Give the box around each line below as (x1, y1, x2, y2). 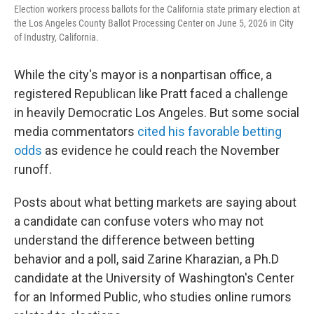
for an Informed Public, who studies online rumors (14, 289, 292, 305)
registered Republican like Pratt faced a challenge (14, 86, 288, 102)
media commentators (14, 124, 135, 139)
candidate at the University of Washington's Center (14, 271, 294, 286)
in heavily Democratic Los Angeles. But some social (14, 105, 299, 121)
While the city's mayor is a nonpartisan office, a (14, 67, 272, 83)
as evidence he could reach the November (42, 143, 280, 158)
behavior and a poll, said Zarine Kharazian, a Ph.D (14, 252, 279, 267)
